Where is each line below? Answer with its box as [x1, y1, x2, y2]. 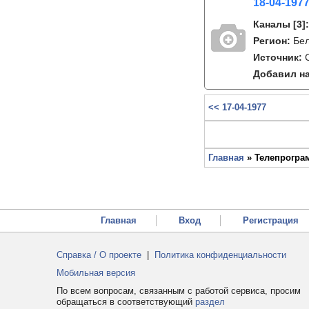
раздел [195, 297, 225, 307]
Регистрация [243, 215, 299, 226]
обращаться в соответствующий [57, 297, 195, 307]
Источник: [253, 52, 305, 63]
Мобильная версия [57, 268, 135, 278]
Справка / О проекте [57, 250, 141, 260]
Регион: [253, 35, 293, 46]
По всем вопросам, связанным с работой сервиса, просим [57, 286, 301, 296]
